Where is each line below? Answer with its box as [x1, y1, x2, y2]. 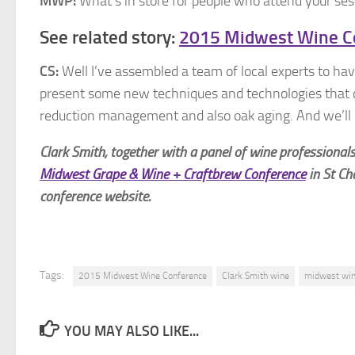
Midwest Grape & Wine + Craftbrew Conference [40, 165, 306, 183]
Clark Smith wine [222, 269, 289, 281]
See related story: [40, 26, 179, 48]
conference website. [40, 187, 151, 205]
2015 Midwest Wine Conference [78, 269, 207, 281]
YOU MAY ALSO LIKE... [63, 322, 199, 340]
